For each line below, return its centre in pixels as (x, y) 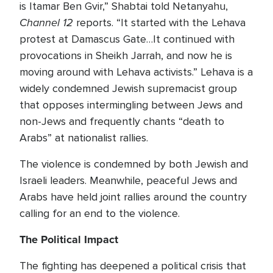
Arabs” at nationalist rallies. (84, 138)
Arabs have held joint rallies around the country (133, 197)
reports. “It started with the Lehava (159, 23)
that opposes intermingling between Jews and (131, 105)
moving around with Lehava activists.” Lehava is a (136, 72)
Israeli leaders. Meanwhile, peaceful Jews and (128, 180)
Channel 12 (46, 23)
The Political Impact (69, 239)
